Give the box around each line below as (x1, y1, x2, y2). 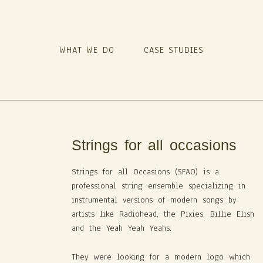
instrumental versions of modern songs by (72, 194, 236, 206)
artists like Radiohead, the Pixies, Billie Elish (72, 208, 254, 220)
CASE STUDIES (143, 43, 204, 56)
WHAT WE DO (59, 43, 114, 56)
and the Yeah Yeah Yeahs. (72, 222, 171, 234)
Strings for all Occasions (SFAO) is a (72, 166, 219, 178)
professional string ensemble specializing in (72, 180, 245, 192)
